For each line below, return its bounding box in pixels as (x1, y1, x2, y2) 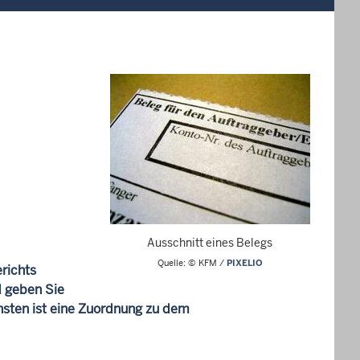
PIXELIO (226, 257, 263, 268)
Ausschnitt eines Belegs (147, 236, 272, 250)
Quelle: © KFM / (157, 257, 227, 268)
